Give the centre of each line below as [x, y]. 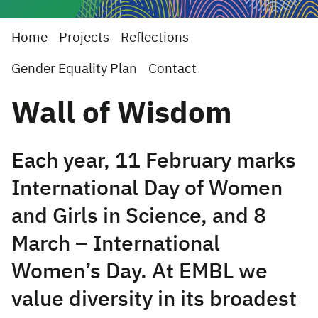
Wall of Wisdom [122, 114]
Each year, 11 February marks [154, 162]
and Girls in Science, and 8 [139, 217]
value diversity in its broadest [154, 300]
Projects [84, 38]
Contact [172, 69]
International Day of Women [147, 190]
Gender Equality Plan [74, 69]
